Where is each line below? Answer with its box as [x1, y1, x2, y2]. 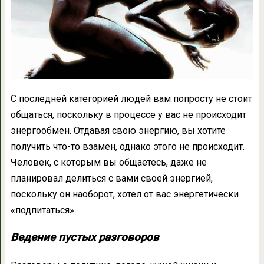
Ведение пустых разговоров [10, 231, 159, 245]
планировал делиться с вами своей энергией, [10, 173, 213, 184]
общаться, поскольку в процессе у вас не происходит [10, 109, 246, 121]
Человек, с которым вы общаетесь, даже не [10, 157, 207, 169]
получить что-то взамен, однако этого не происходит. [10, 141, 245, 153]
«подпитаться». [10, 204, 76, 216]
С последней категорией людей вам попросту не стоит [10, 93, 252, 105]
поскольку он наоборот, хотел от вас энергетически [10, 189, 239, 200]
